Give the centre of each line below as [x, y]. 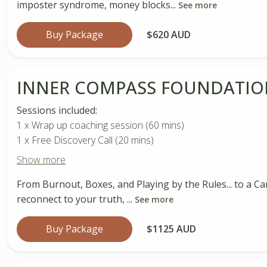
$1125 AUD [171, 229]
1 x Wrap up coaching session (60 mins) [100, 125]
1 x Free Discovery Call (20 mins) [85, 140]
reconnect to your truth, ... [76, 199]
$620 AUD [169, 34]
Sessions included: [57, 110]
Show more [41, 159]
